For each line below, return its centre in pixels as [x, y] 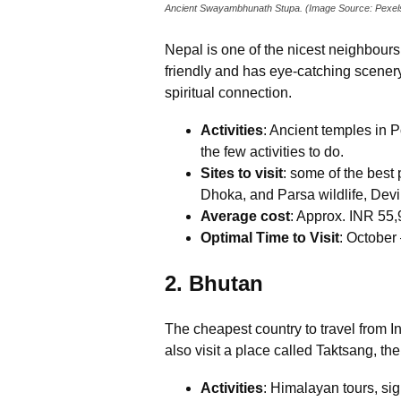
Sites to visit [242, 174]
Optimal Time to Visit [270, 238]
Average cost [245, 217]
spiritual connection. [230, 93]
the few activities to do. [272, 152]
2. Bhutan [214, 284]
